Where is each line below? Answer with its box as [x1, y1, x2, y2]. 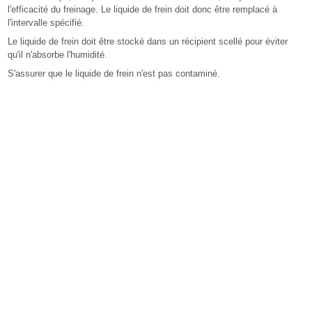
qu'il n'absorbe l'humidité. [8, 49, 108, 60]
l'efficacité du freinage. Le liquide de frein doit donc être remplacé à [8, 3, 278, 15]
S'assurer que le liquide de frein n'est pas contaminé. [8, 68, 221, 79]
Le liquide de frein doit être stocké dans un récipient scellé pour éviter [8, 36, 288, 47]
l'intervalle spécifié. [8, 17, 85, 28]
